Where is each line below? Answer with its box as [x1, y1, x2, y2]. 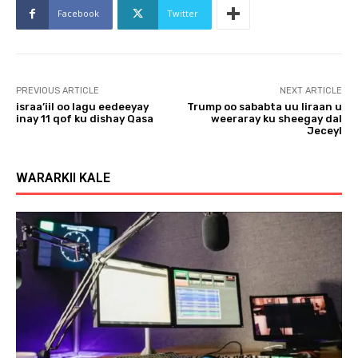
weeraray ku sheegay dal [210, 113, 342, 125]
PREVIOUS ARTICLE [16, 86, 99, 97]
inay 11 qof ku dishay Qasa [16, 113, 153, 125]
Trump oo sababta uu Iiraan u [186, 101, 342, 113]
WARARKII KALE [16, 170, 110, 186]
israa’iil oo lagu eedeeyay [16, 101, 149, 113]
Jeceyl [306, 125, 342, 137]
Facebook [58, 7, 99, 20]
